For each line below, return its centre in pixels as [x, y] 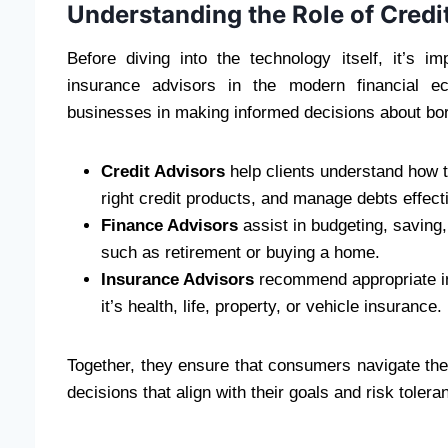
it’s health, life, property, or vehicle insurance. [271, 307]
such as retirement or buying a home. [240, 253]
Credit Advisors [163, 172]
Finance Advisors [169, 226]
